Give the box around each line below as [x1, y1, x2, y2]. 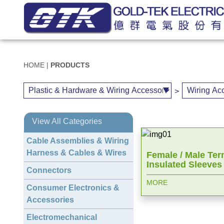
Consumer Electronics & [26, 183, 119, 192]
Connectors [26, 166, 71, 174]
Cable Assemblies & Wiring [26, 136, 129, 145]
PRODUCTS [50, 61, 89, 69]
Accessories [26, 195, 74, 204]
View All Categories [32, 117, 102, 125]
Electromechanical [26, 213, 97, 221]
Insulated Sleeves [146, 159, 222, 169]
